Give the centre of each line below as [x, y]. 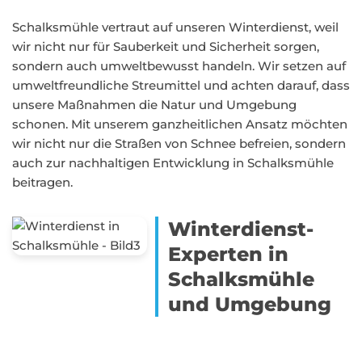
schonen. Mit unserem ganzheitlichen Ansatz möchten [180, 124]
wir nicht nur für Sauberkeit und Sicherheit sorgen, [166, 46]
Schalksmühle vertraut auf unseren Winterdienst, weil [175, 27]
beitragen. [42, 182]
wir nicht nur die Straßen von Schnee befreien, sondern [179, 143]
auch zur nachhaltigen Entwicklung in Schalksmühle [173, 163]
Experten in [229, 254]
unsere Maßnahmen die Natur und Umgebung [154, 105]
